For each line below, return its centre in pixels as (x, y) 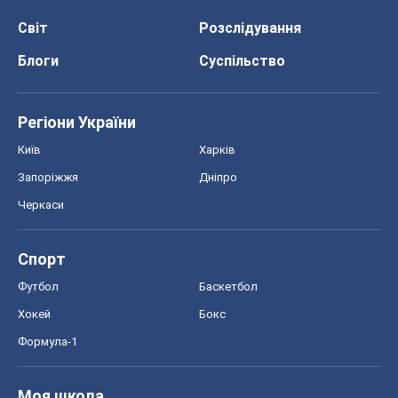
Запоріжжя (48, 178)
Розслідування (250, 28)
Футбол (38, 287)
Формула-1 (48, 342)
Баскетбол (228, 287)
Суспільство (242, 61)
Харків (217, 150)
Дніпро (218, 178)
